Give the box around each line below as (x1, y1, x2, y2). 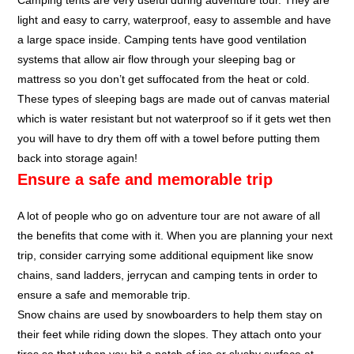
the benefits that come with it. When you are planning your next (17, 229, 333, 243)
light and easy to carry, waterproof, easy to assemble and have (17, 13, 332, 27)
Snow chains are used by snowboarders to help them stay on (17, 308, 323, 322)
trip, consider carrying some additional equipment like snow (17, 249, 314, 262)
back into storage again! (17, 152, 138, 165)
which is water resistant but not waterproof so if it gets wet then (17, 112, 332, 126)
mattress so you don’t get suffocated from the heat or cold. (17, 73, 311, 86)
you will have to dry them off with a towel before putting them (17, 132, 321, 145)
